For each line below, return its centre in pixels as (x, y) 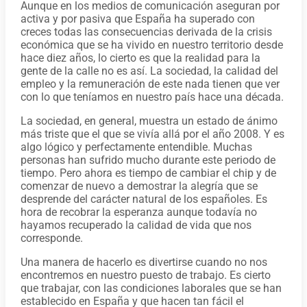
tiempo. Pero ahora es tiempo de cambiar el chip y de (148, 173)
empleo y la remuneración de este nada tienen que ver (150, 84)
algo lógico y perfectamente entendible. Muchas (136, 147)
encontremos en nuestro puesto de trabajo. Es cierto (145, 275)
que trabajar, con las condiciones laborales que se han (151, 288)
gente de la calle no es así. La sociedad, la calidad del (149, 71)
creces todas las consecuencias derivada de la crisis (146, 32)
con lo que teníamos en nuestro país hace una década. (152, 97)
